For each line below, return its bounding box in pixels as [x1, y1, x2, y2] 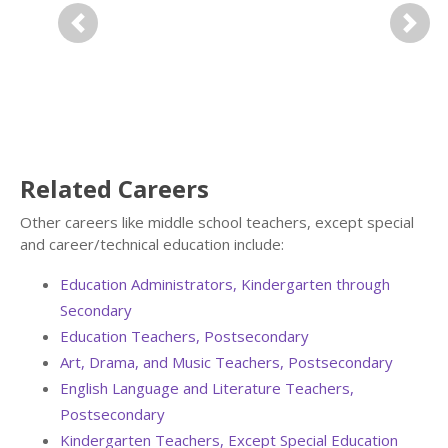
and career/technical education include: [20, 234, 284, 255]
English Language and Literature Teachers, [60, 378, 354, 399]
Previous [77, 25, 139, 46]
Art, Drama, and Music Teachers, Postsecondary [60, 352, 393, 373]
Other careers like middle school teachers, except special [20, 212, 414, 233]
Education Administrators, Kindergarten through [60, 274, 390, 295]
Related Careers [20, 172, 209, 206]
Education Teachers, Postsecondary [60, 326, 309, 347]
